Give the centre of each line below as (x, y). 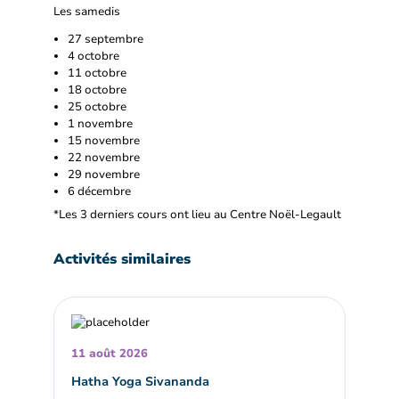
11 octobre (97, 73)
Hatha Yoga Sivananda (141, 382)
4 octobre (94, 56)
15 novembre (104, 140)
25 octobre (97, 106)
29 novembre (104, 174)
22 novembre (104, 157)
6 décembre (99, 191)
